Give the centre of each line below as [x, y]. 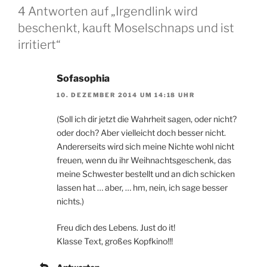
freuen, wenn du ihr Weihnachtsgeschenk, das [144, 160]
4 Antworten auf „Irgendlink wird [108, 11]
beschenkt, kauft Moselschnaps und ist [126, 28]
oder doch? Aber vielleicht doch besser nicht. [141, 133]
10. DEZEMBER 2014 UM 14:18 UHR [126, 95]
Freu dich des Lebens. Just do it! [116, 228]
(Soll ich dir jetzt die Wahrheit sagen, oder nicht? [147, 119]
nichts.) [70, 201]
